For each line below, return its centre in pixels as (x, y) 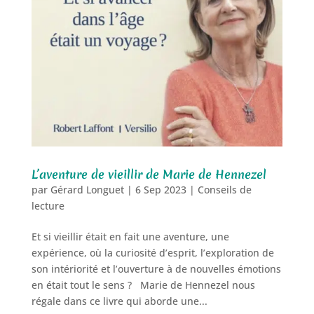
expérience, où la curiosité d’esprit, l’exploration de (152, 252)
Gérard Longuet (87, 189)
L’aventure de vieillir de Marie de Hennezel (149, 174)
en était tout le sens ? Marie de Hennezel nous (143, 285)
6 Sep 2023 (161, 189)
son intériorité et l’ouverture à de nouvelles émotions (156, 268)
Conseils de (224, 189)
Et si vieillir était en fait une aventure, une (130, 236)
